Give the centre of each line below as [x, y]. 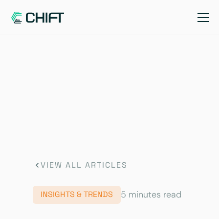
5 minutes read [151, 194]
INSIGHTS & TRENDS [77, 195]
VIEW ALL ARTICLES [84, 165]
